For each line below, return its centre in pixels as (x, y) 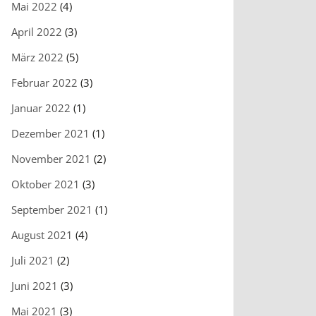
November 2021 (51, 159)
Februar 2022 (44, 83)
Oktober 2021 (45, 184)
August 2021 (42, 235)
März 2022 (37, 57)
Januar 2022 (41, 108)
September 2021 (52, 210)
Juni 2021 (35, 286)
